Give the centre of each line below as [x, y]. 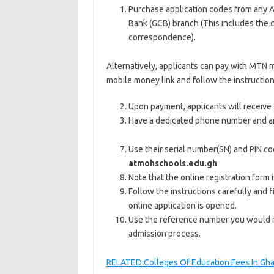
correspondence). [162, 37]
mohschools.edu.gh [177, 163]
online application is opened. [182, 206]
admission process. [164, 234]
